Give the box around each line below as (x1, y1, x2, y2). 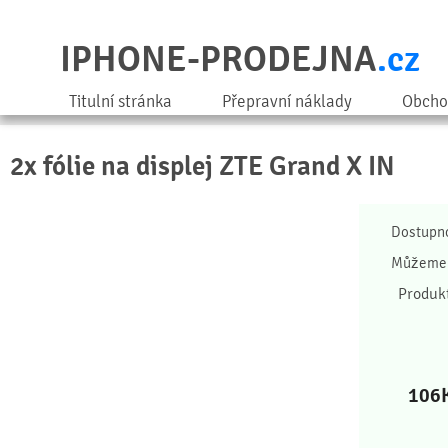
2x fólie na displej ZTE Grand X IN (10, 150, 395, 183)
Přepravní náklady (222, 91, 352, 112)
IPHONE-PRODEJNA (60, 37, 377, 82)
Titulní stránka (69, 91, 172, 112)
